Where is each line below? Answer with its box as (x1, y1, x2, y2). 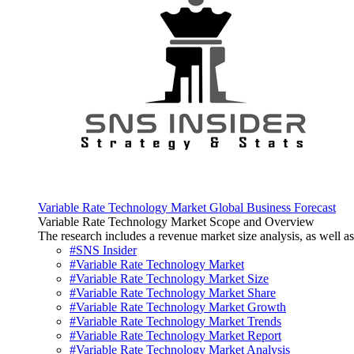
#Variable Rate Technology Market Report (70, 329, 281, 343)
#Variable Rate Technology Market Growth (70, 300, 286, 314)
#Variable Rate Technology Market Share (70, 286, 276, 300)
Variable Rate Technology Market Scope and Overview (38, 215, 314, 229)
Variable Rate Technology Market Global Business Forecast (38, 201, 336, 215)
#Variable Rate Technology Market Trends (70, 314, 281, 329)
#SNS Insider (70, 243, 137, 258)
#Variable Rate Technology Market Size (70, 272, 269, 286)
